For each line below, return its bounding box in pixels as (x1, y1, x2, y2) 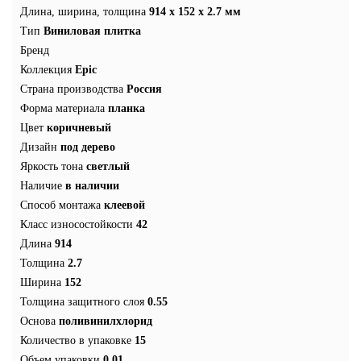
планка (108, 102, 145, 115)
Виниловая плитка (44, 25, 141, 38)
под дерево (60, 141, 115, 154)
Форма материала (20, 102, 105, 115)
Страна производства (20, 83, 123, 96)
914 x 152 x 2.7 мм (149, 6, 241, 19)
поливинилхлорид (59, 315, 152, 328)
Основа (20, 315, 56, 328)
